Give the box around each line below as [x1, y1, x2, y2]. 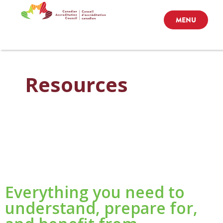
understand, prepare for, [5, 197, 198, 219]
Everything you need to [5, 181, 185, 203]
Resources [25, 71, 128, 98]
